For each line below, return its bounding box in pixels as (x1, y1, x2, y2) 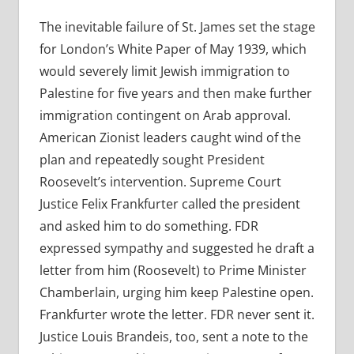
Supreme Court (189, 173, 281, 191)
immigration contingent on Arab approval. (39, 107, 291, 125)
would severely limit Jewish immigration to (39, 62, 290, 81)
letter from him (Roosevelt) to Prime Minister (39, 262, 307, 280)
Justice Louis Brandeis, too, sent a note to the (39, 328, 308, 346)
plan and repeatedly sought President (39, 151, 265, 169)
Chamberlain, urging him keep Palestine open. (39, 284, 314, 302)
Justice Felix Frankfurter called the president (39, 195, 300, 213)
